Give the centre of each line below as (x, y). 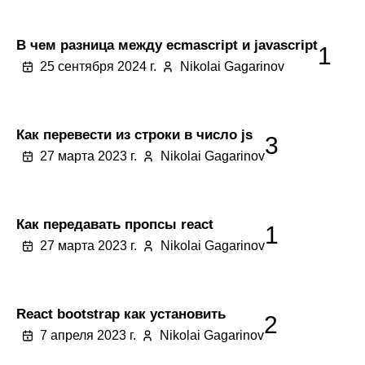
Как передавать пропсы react (115, 224)
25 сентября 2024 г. (98, 66)
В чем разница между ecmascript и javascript (167, 45)
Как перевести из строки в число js (134, 134)
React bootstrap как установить (121, 314)
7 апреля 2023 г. (88, 335)
